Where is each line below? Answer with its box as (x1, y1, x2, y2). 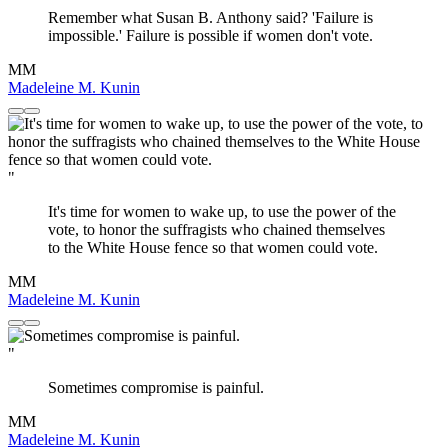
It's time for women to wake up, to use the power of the (48, 203, 396, 221)
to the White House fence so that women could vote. (48, 239, 378, 257)
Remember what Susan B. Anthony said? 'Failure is (48, 9, 373, 27)
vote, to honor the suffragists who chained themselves (48, 221, 385, 239)
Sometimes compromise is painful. (48, 379, 264, 397)
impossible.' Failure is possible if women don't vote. (48, 27, 373, 45)
